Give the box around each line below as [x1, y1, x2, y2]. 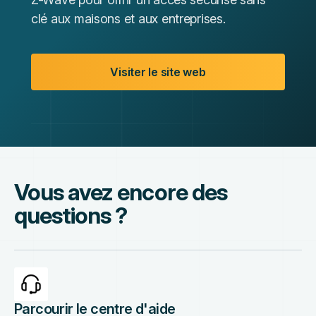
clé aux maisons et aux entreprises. [31, 11, 226, 26]
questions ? [14, 202, 128, 229]
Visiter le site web [110, 65, 206, 79]
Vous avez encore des [14, 178, 227, 206]
